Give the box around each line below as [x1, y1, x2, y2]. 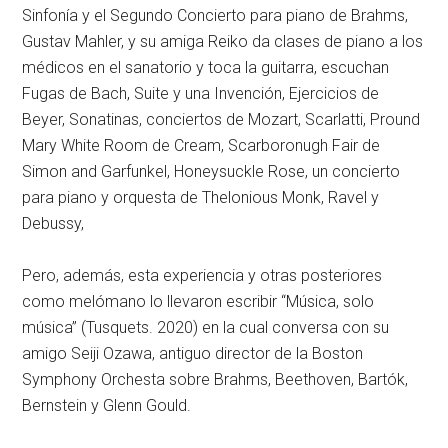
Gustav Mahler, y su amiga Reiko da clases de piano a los [22, 32, 424, 51]
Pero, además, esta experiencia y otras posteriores [22, 266, 383, 285]
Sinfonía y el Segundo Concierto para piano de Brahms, [22, 6, 409, 25]
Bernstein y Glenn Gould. [22, 396, 192, 415]
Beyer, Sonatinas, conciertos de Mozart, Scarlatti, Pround [22, 110, 421, 129]
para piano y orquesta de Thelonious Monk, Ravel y [22, 188, 380, 207]
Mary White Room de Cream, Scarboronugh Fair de [22, 136, 381, 155]
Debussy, [22, 214, 85, 233]
